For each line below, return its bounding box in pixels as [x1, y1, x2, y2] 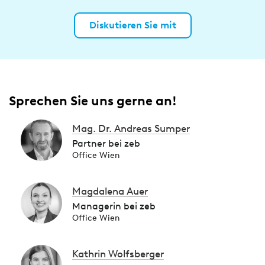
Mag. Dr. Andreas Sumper [72, 122, 190, 134]
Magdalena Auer [72, 185, 148, 197]
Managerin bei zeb [72, 201, 156, 212]
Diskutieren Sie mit [89, 20, 176, 31]
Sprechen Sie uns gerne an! [9, 93, 177, 109]
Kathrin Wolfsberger [72, 248, 164, 260]
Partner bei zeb [72, 138, 140, 149]
